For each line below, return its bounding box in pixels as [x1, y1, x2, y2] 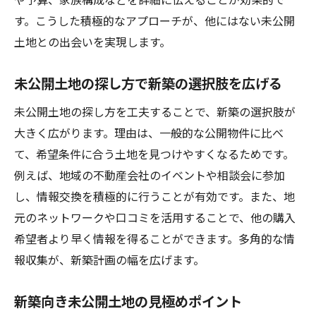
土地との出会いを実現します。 [14, 33, 171, 50]
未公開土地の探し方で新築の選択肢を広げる [14, 73, 282, 93]
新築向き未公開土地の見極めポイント [14, 291, 242, 311]
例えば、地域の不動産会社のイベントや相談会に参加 [14, 166, 285, 183]
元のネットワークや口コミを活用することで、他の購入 [14, 209, 296, 226]
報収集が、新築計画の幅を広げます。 [14, 251, 205, 268]
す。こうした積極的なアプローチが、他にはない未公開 [14, 12, 295, 29]
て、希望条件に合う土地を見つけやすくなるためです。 [14, 145, 294, 162]
